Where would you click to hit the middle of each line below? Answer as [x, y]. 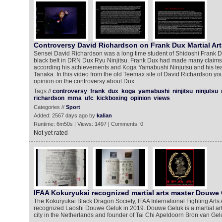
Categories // [50, 107]
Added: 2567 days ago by [65, 115]
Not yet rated [51, 133]
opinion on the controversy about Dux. [84, 81]
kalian [104, 115]
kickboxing [112, 98]
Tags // [43, 91]
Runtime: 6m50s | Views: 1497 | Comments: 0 [88, 124]
